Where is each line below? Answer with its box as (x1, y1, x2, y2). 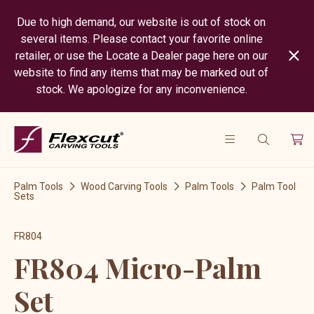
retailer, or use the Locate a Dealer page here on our (15, 49, 268, 62)
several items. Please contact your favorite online (20, 32, 263, 46)
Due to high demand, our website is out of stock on (17, 15, 266, 29)
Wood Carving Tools (81, 181, 168, 193)
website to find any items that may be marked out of (14, 66, 269, 79)
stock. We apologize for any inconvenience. (35, 83, 247, 96)
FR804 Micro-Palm (14, 249, 261, 287)
